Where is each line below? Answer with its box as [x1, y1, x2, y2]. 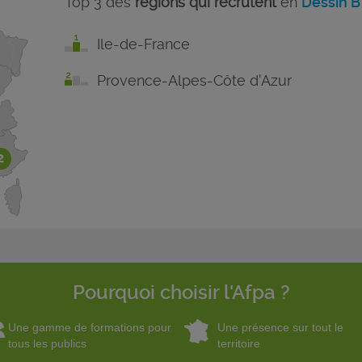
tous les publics [7, 336, 86, 350]
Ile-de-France [96, 35, 190, 53]
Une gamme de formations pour [7, 320, 171, 334]
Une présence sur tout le [217, 320, 343, 334]
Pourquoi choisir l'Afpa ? [72, 280, 290, 304]
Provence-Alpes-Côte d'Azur [96, 71, 292, 89]
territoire [217, 336, 260, 350]
